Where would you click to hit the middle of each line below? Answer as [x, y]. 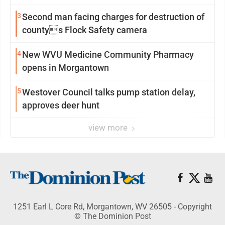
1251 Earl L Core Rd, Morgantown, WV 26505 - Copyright [113, 207]
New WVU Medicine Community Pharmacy [108, 54]
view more [109, 128]
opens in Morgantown [66, 68]
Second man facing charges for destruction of [113, 17]
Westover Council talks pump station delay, [109, 92]
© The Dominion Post [113, 216]
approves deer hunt [61, 105]
